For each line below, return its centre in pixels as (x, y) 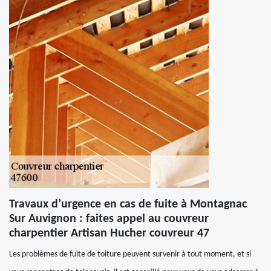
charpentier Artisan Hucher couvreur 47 (109, 233)
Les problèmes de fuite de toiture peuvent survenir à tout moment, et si (130, 254)
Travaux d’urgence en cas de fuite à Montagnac (128, 204)
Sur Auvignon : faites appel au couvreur (109, 219)
